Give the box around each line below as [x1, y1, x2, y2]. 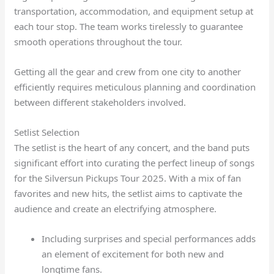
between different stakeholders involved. [14, 95, 187, 108]
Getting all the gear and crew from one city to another [14, 65, 242, 78]
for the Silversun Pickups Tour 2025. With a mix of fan [14, 171, 242, 184]
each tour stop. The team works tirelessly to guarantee [14, 20, 243, 32]
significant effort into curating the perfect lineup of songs [14, 156, 255, 169]
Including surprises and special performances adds [42, 232, 256, 245]
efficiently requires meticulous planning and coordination [14, 80, 256, 93]
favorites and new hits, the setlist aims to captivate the [14, 187, 243, 199]
